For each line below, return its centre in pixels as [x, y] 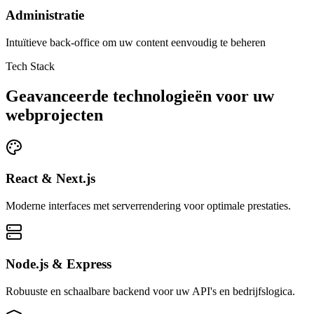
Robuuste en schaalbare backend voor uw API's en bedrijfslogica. [150, 291]
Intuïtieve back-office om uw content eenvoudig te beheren [136, 42]
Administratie [45, 15]
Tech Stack [30, 66]
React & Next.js [50, 179]
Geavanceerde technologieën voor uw [140, 96]
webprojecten [54, 115]
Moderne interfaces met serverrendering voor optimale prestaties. [148, 206]
